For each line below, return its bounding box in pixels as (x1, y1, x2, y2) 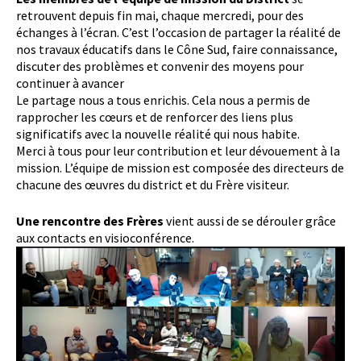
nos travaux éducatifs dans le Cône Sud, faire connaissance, (16, 40, 338, 57)
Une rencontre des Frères (16, 212, 164, 229)
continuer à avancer (16, 74, 124, 91)
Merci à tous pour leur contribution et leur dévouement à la (16, 142, 340, 159)
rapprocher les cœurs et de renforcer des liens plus (16, 108, 293, 125)
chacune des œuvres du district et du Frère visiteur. (16, 176, 289, 193)
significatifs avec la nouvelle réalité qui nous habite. (16, 125, 300, 142)
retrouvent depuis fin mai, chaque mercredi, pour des (16, 6, 304, 23)
